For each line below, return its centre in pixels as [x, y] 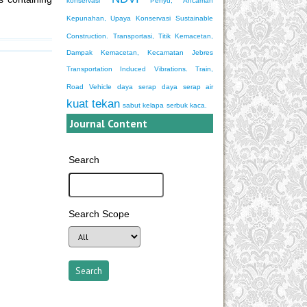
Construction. [87, 36]
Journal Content [109, 124]
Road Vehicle [89, 87]
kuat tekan [93, 104]
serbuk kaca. [187, 106]
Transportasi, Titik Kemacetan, [163, 36]
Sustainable [195, 19]
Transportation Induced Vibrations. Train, [140, 69]
